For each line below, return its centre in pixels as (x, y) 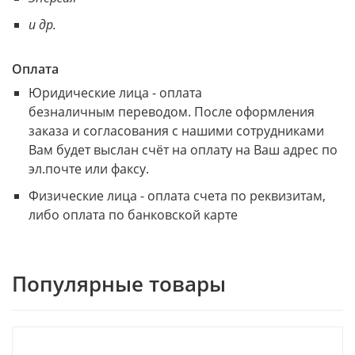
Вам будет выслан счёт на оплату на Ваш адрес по (183, 149)
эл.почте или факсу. (88, 168)
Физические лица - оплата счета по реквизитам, (177, 195)
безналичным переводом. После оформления (171, 111)
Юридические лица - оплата (115, 92)
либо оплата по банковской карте (133, 214)
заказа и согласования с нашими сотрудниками (176, 130)
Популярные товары (119, 284)
